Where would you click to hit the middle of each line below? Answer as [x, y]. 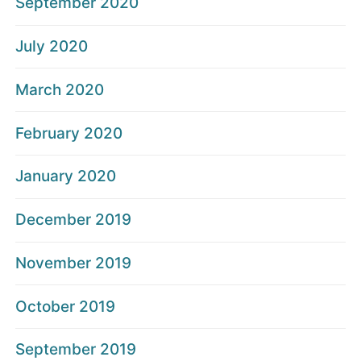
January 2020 [66, 176]
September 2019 [76, 350]
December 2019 [73, 220]
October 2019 [65, 306]
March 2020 [60, 89]
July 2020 [52, 46]
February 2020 [69, 133]
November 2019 [73, 263]
